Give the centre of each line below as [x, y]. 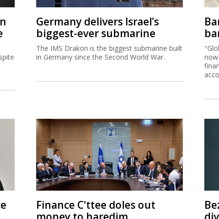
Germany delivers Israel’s [98, 21]
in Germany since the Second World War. [100, 57]
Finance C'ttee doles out [96, 205]
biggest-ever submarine [96, 33]
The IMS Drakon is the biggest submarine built [109, 48]
